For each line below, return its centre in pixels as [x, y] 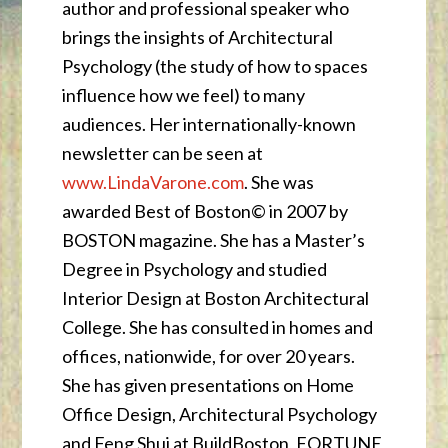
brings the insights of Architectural [198, 37]
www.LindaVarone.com [153, 182]
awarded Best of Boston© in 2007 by [205, 211]
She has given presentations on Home [208, 385]
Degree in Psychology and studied [195, 269]
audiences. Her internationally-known [209, 124]
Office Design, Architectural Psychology [220, 414]
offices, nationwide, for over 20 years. [209, 356]
